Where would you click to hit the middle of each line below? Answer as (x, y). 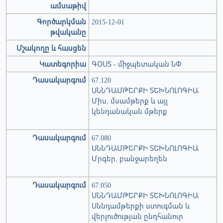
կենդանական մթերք (129, 111)
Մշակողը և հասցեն (51, 48)
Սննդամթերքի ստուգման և (141, 206)
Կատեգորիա (63, 64)
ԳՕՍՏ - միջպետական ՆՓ (137, 64)
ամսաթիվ (68, 6)
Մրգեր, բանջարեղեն (129, 159)
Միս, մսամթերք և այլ (130, 101)
